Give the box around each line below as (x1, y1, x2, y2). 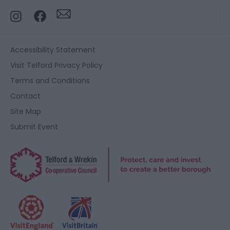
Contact (10, 91, 41, 102)
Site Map (10, 106, 41, 117)
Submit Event (10, 122, 58, 132)
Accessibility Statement (10, 45, 95, 55)
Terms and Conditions (10, 75, 90, 86)
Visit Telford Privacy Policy (10, 60, 103, 71)
